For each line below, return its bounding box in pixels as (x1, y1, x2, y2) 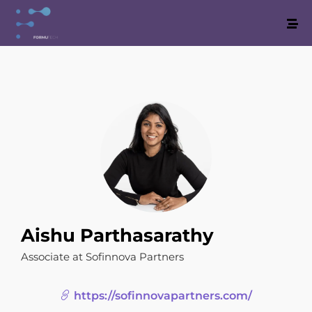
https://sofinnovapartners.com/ (71, 289, 252, 302)
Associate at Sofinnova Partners (21, 250, 184, 263)
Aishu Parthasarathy (21, 224, 214, 247)
